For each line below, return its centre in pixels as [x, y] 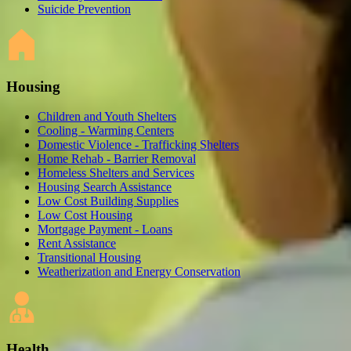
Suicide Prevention [84, 9]
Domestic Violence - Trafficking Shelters [138, 145]
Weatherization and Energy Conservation [139, 272]
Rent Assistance [77, 244]
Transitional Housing [89, 258]
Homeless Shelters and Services [116, 173]
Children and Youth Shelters [107, 117]
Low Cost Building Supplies [108, 201]
